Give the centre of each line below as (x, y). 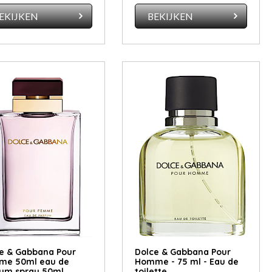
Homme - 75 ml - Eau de (186, 261)
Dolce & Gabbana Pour (182, 252)
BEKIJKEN (171, 16)
